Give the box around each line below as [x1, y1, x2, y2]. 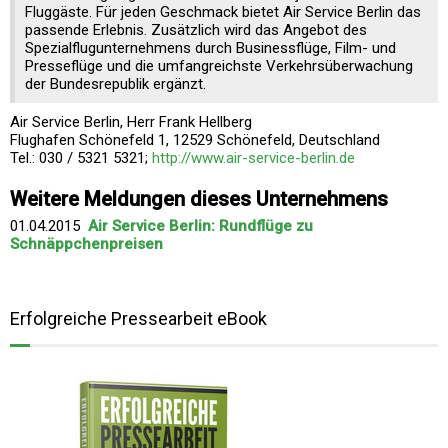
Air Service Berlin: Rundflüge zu [88, 216, 313, 235]
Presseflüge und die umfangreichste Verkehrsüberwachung [25, 56, 413, 75]
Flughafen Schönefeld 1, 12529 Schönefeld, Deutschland [10, 130, 380, 149]
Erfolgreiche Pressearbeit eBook [10, 307, 267, 329]
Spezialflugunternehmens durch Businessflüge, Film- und [25, 38, 396, 57]
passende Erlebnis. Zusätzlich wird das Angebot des [25, 20, 367, 39]
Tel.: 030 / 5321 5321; [10, 148, 152, 167]
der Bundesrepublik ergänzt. [25, 74, 206, 93]
